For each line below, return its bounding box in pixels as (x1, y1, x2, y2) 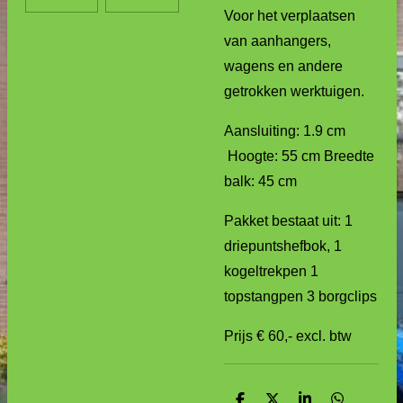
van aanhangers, (224, 33, 331, 49)
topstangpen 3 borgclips (224, 289, 377, 304)
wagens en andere (224, 58, 343, 74)
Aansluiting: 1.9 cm (224, 123, 345, 139)
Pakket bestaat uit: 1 (224, 213, 353, 228)
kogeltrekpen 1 (224, 264, 318, 279)
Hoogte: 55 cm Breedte (224, 148, 374, 164)
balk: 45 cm (224, 174, 304, 189)
